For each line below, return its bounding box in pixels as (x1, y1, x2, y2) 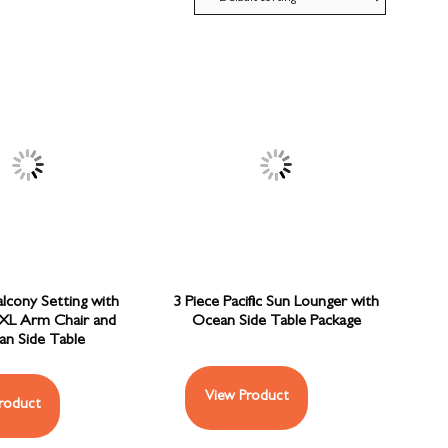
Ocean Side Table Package (191, 314, 361, 331)
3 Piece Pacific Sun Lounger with (173, 295, 380, 312)
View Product (205, 390, 289, 406)
